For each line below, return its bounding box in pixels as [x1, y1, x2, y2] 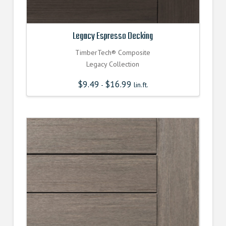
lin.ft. [131, 80, 148, 90]
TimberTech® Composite [75, 48, 151, 58]
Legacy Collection [86, 60, 140, 69]
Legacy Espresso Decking [73, 29, 153, 44]
